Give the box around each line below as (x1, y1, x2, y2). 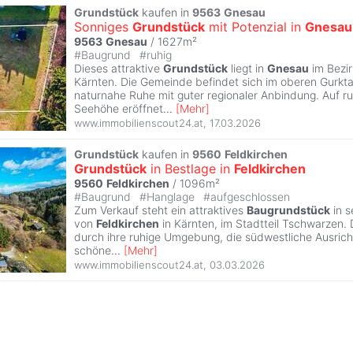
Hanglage (147, 189, 198, 203)
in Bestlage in (147, 160, 234, 176)
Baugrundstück (247, 203, 330, 217)
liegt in (228, 61, 267, 75)
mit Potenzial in (205, 18, 305, 35)
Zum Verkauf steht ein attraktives (74, 203, 247, 217)
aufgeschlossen (210, 189, 290, 203)
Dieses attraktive (74, 61, 163, 75)
